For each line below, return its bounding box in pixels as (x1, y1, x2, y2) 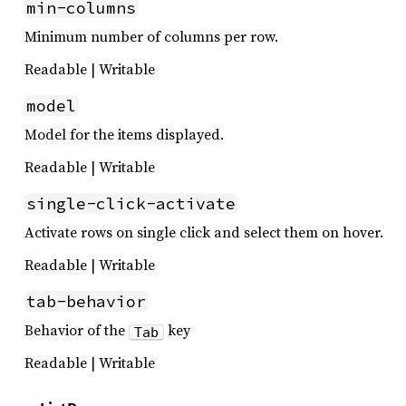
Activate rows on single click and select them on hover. (24, 222, 383, 243)
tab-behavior (26, 291, 147, 313)
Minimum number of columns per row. (24, 26, 278, 47)
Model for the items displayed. (24, 124, 224, 145)
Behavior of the (24, 320, 129, 341)
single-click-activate (26, 193, 237, 215)
